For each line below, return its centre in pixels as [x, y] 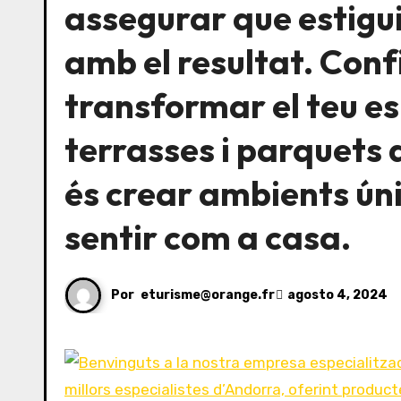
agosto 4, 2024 [337, 295]
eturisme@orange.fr [208, 294]
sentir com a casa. [208, 237]
